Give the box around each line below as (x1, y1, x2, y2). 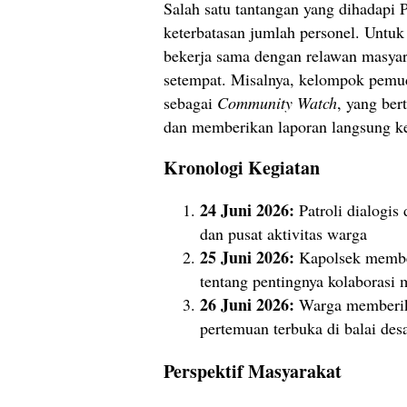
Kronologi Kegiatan (164, 154, 320, 181)
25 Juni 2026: (200, 244, 294, 269)
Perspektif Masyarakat (164, 357, 342, 384)
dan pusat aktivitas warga (200, 222, 367, 244)
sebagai (164, 91, 217, 114)
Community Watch (217, 91, 337, 114)
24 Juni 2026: (200, 197, 294, 222)
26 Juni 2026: (200, 292, 294, 316)
